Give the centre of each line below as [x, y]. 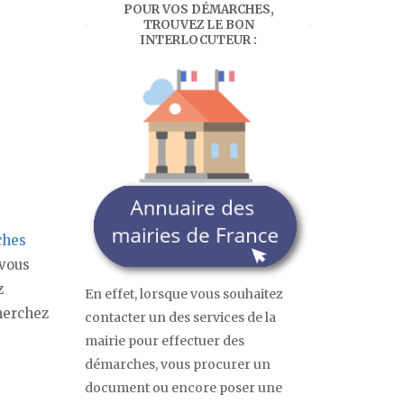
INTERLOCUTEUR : [198, 41]
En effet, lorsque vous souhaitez [184, 294]
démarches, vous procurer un [178, 365]
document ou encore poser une [184, 388]
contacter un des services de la [180, 318]
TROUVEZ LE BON [198, 25]
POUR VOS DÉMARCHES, [198, 10]
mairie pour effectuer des [165, 341]
